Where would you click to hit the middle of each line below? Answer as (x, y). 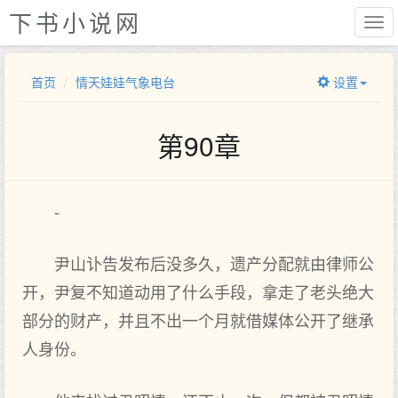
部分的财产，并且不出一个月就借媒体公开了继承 (198, 322)
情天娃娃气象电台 (125, 82)
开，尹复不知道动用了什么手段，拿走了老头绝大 (198, 293)
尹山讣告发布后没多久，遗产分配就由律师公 (214, 265)
